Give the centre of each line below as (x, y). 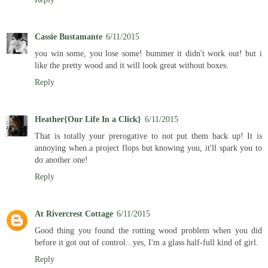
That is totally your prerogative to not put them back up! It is (148, 135)
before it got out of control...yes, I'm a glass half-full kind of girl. (147, 242)
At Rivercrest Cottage (74, 213)
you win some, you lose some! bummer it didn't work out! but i (148, 53)
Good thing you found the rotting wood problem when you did (148, 230)
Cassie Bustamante (68, 36)
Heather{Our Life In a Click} (88, 119)
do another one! (61, 159)
